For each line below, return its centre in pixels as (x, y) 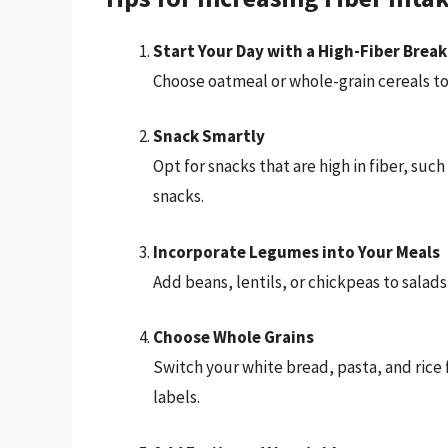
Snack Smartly (209, 136)
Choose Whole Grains (233, 337)
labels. (176, 397)
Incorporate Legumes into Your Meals (296, 251)
